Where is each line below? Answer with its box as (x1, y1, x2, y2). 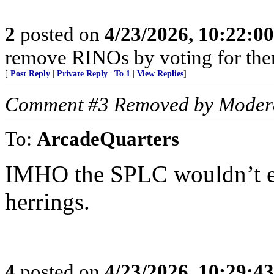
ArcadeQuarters (37, 127, 179, 150)
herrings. (5, 188, 90, 215)
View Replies (137, 69, 183, 78)
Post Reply (10, 69, 50, 78)
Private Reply (57, 69, 108, 78)
